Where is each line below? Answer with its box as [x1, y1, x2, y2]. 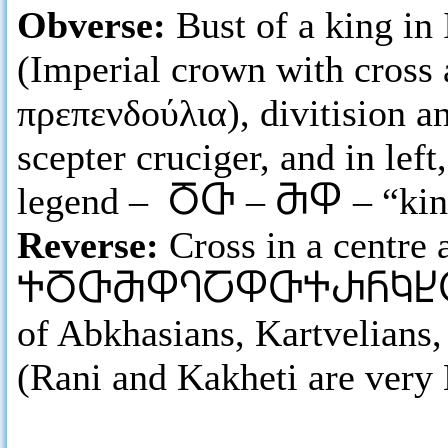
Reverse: [17, 224, 169, 266]
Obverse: [17, 4, 176, 46]
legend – [17, 180, 168, 222]
